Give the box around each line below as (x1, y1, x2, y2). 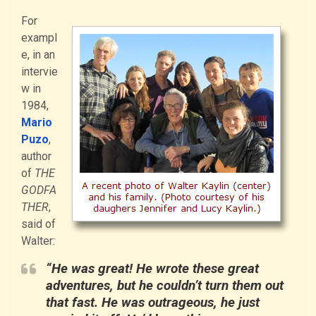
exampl (21, 31, 57, 45)
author (21, 150, 51, 164)
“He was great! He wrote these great (46, 260, 259, 277)
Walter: (21, 234, 55, 248)
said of (21, 217, 56, 231)
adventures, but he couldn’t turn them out (46, 277, 284, 294)
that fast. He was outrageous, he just (46, 294, 260, 311)
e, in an (21, 48, 55, 62)
